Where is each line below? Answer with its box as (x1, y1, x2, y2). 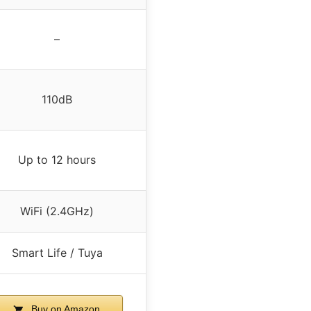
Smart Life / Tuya (11, 246, 103, 260)
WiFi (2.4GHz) (20, 204, 94, 219)
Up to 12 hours (18, 153, 96, 167)
